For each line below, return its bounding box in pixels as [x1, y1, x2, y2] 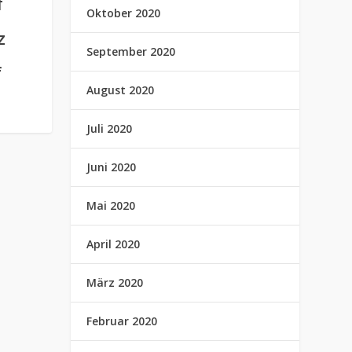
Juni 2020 [86, 159, 137, 174]
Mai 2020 [86, 198, 136, 213]
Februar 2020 [86, 313, 158, 328]
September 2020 [86, 44, 176, 59]
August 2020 [86, 82, 155, 97]
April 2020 [86, 236, 141, 251]
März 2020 [86, 275, 144, 290]
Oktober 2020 [86, 5, 161, 20]
